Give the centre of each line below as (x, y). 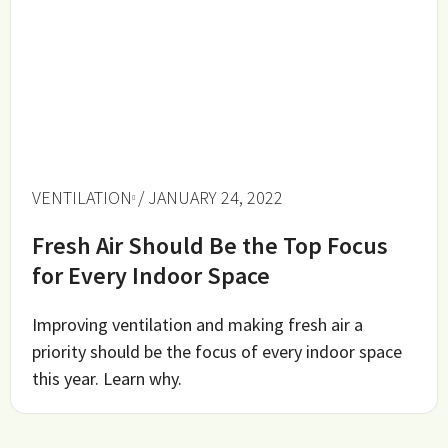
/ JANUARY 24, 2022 (211, 197)
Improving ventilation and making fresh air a (198, 324)
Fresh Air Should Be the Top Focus (210, 245)
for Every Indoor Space (151, 275)
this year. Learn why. (107, 378)
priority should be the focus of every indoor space (217, 351)
